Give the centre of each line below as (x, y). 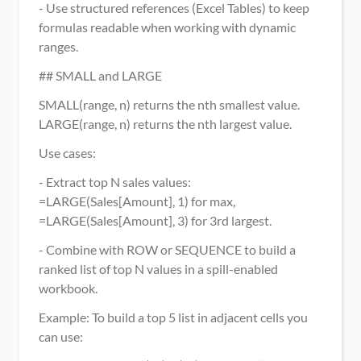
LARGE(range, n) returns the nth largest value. (165, 124)
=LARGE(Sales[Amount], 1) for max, (137, 201)
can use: (61, 336)
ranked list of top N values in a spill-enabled (158, 269)
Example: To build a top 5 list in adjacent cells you (173, 317)
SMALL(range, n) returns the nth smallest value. (169, 104)
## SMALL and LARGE (100, 75)
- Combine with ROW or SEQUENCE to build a (167, 249)
